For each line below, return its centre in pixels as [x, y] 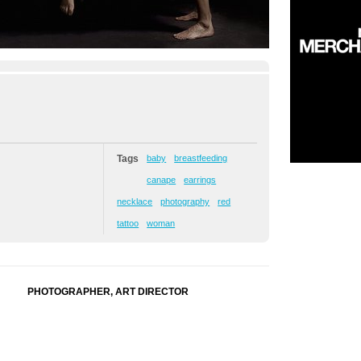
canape [162, 180]
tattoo [128, 223]
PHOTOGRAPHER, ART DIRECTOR [108, 292]
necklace [135, 201]
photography [185, 201]
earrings [200, 180]
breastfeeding [201, 158]
